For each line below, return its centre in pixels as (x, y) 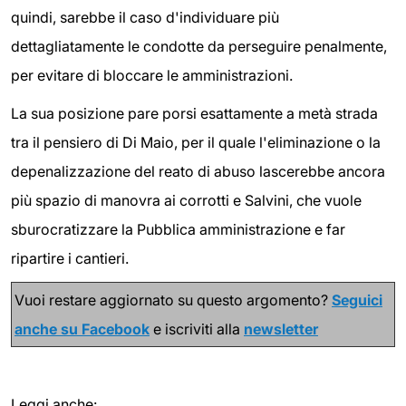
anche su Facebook (82, 329)
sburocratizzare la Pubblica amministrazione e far (178, 229)
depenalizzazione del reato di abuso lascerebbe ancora (198, 171)
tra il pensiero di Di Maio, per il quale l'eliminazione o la (196, 142)
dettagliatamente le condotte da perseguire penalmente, (199, 47)
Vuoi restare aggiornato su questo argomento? (173, 300)
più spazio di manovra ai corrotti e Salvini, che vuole (186, 200)
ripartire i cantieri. (70, 258)
